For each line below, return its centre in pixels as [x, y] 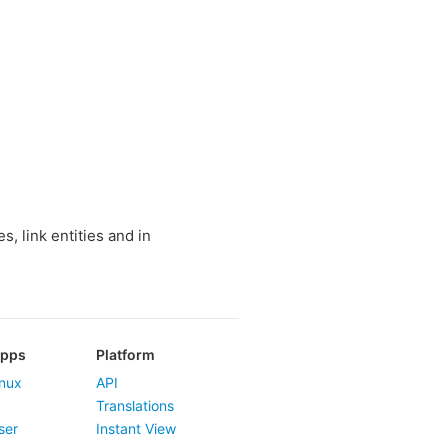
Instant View [136, 428]
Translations [135, 405]
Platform [125, 354]
